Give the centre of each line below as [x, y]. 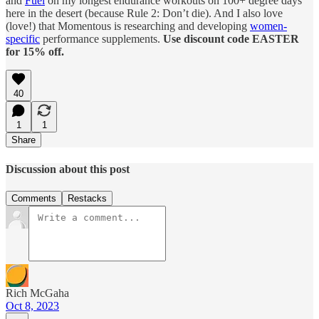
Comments [34, 198]
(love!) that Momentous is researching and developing [128, 26]
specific [23, 39]
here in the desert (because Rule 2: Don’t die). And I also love [144, 14]
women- [268, 26]
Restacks [87, 198]
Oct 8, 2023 [32, 305]
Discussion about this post [68, 169]
